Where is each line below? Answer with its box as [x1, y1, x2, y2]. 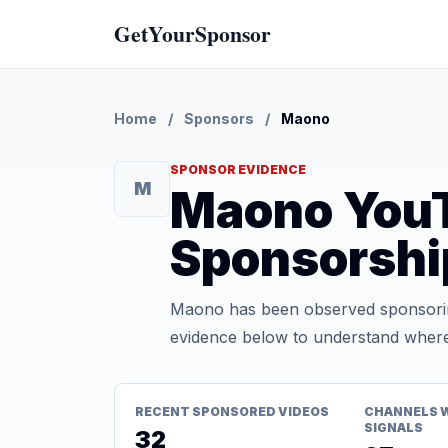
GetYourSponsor [114, 18, 271, 49]
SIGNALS [363, 420, 423, 435]
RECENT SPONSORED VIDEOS [135, 404, 329, 419]
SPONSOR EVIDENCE [170, 162, 306, 177]
